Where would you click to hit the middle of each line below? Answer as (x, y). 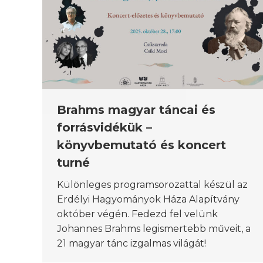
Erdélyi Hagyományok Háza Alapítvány (148, 199)
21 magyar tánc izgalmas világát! (131, 243)
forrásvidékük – (104, 127)
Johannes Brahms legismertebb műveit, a (154, 228)
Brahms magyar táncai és (136, 109)
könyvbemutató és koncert (141, 145)
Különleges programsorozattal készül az (152, 184)
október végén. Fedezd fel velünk (137, 214)
